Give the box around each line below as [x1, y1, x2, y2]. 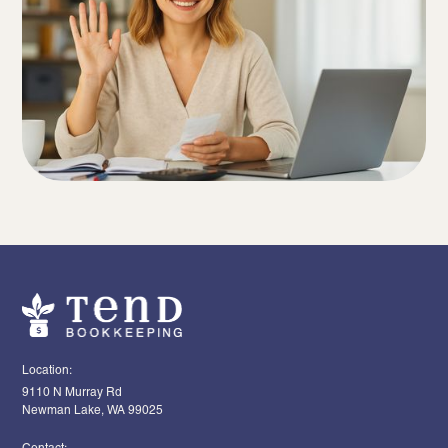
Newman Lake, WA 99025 [22, 402, 164, 417]
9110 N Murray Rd [22, 384, 123, 399]
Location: [22, 362, 73, 377]
